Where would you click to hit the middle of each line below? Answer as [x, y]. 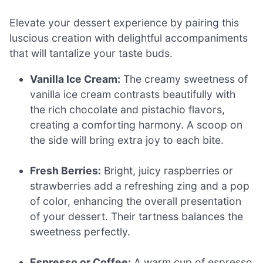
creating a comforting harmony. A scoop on [136, 124]
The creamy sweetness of [184, 79]
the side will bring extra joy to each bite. [127, 140]
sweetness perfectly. [80, 232]
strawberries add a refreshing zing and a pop [140, 186]
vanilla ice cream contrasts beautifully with [133, 94]
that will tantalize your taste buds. [91, 53]
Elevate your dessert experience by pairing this [124, 23]
